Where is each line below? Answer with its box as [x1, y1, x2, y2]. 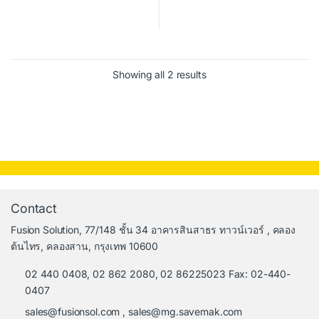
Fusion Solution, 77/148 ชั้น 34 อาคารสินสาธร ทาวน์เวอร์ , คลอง [11, 224, 296, 236]
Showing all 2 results [113, 68, 206, 81]
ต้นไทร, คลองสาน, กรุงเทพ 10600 [11, 240, 159, 253]
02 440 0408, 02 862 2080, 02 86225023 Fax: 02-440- [25, 268, 291, 281]
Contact [11, 201, 58, 216]
